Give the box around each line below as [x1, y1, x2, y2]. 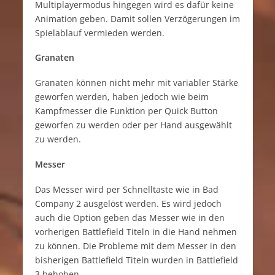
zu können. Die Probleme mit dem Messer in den [34, 240, 236, 252]
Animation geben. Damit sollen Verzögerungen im [34, 12, 240, 25]
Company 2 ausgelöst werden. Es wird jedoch [34, 198, 222, 210]
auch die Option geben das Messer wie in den [34, 212, 225, 224]
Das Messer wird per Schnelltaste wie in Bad [34, 184, 219, 196]
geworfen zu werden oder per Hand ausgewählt [34, 119, 232, 131]
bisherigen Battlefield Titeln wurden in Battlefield [34, 254, 238, 266]
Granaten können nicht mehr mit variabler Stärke [34, 77, 238, 89]
